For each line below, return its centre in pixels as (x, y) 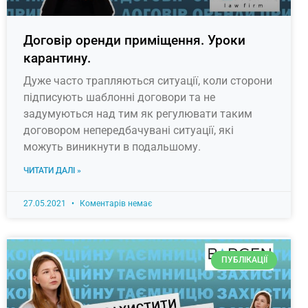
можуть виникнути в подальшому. (112, 147)
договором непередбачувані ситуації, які (129, 131)
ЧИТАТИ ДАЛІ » (52, 171)
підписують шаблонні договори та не (119, 98)
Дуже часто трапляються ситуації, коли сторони (148, 81)
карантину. (57, 58)
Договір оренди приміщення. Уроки (134, 41)
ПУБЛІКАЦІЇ (244, 260)
